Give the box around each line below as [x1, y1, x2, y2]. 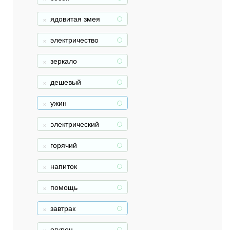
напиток [50, 161, 77, 171]
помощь [50, 182, 78, 192]
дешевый [50, 76, 81, 87]
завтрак [50, 203, 75, 213]
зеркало [50, 55, 77, 66]
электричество [50, 34, 99, 45]
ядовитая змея [50, 13, 100, 24]
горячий [50, 140, 77, 150]
